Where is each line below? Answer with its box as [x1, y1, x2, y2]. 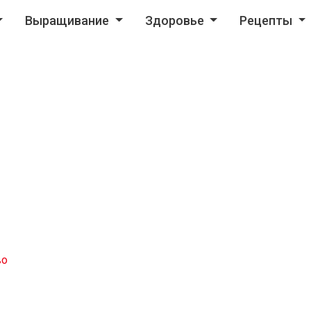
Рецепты [239, 13, 296, 28]
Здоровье [144, 13, 207, 28]
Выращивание [25, 13, 112, 28]
